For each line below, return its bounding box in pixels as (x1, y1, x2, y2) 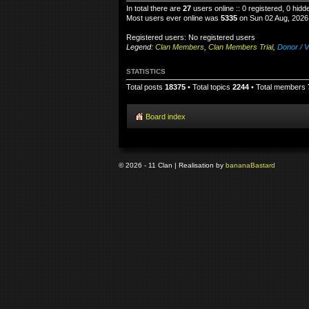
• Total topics (186, 83, 232, 91)
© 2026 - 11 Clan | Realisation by (119, 161, 226, 169)
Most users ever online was (126, 14, 221, 22)
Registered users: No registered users (126, 33, 255, 41)
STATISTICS (126, 68, 166, 75)
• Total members (249, 83, 308, 91)
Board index (146, 112, 186, 121)
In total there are (126, 4, 183, 12)
